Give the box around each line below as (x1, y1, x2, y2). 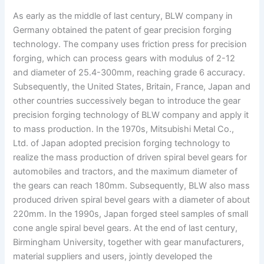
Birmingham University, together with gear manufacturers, (13, 236, 245, 247)
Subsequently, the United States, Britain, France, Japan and (13, 81, 251, 92)
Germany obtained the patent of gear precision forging (13, 24, 232, 35)
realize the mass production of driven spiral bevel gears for (13, 151, 247, 163)
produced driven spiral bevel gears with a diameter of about (13, 194, 250, 205)
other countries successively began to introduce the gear (13, 95, 241, 106)
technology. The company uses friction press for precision (13, 38, 247, 49)
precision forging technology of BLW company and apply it (13, 109, 249, 120)
